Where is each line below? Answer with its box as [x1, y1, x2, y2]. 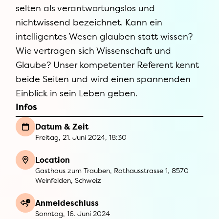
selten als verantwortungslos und [16, 2, 155, 14]
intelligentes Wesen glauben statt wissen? [16, 30, 193, 43]
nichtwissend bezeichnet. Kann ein [16, 16, 162, 28]
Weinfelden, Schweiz [35, 175, 101, 185]
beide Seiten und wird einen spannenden [16, 73, 191, 85]
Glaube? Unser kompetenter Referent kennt [16, 59, 199, 71]
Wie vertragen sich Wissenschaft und [16, 44, 171, 57]
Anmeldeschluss [35, 197, 99, 208]
